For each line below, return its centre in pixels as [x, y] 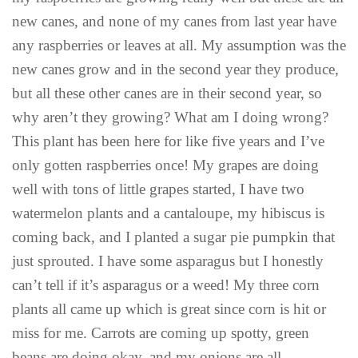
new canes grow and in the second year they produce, [175, 69]
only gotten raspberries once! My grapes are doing [165, 165]
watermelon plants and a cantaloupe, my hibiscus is [168, 213]
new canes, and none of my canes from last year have [174, 21]
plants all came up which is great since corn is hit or [169, 308]
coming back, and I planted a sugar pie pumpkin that [173, 237]
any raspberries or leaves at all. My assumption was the [179, 45]
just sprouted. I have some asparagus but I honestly [168, 261]
